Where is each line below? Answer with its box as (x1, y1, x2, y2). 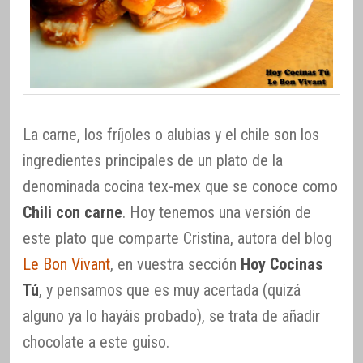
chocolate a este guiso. (23, 331, 169, 352)
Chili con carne (23, 202, 122, 222)
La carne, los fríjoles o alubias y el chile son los (23, 124, 319, 144)
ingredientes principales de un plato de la (23, 150, 283, 170)
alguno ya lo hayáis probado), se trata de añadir (23, 305, 320, 326)
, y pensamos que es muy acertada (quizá (39, 280, 301, 300)
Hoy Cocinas (241, 254, 323, 274)
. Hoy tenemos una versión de (122, 202, 311, 222)
